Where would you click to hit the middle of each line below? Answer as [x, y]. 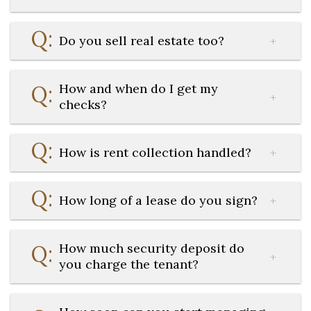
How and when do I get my [138, 89]
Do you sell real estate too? [142, 41]
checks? [83, 104]
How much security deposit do [152, 248]
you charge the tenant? [129, 264]
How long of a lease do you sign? [158, 200]
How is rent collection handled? [155, 152]
